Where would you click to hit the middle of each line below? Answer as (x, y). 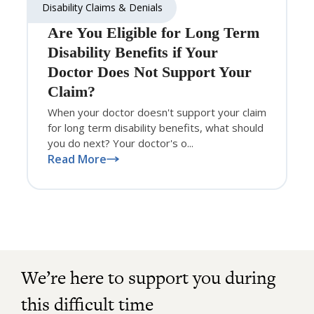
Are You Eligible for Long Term (153, 32)
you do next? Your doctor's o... (121, 143)
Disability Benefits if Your (133, 52)
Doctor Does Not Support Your (150, 71)
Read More (77, 159)
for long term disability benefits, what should (156, 127)
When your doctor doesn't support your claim (157, 112)
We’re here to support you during (148, 277)
